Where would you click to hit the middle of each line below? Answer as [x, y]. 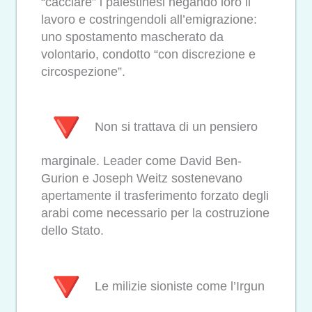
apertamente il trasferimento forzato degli [155, 196]
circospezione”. [83, 71]
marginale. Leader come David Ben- [141, 161]
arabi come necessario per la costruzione [155, 213]
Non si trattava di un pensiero [174, 126]
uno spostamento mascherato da [132, 37]
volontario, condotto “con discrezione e [148, 54]
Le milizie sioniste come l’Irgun [178, 286]
